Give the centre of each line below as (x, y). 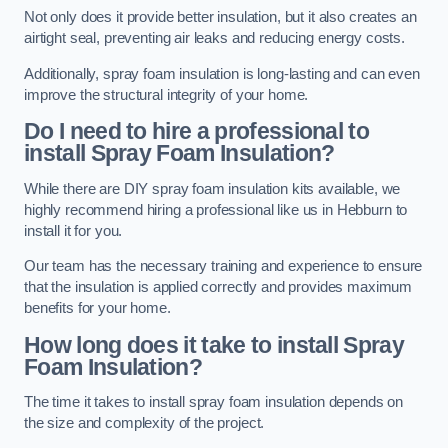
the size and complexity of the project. (144, 423)
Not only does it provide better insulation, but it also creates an (220, 17)
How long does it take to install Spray (214, 344)
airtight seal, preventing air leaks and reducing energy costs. (214, 38)
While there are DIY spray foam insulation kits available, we (212, 188)
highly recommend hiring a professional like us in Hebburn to (216, 209)
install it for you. (73, 230)
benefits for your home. (97, 308)
